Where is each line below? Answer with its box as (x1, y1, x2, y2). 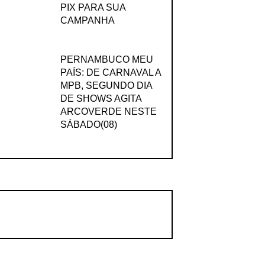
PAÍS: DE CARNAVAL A (60, 67, 161, 78)
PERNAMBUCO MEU (60, 54, 153, 65)
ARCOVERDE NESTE (60, 106, 157, 117)
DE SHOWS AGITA (60, 93, 141, 104)
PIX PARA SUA (60, 2, 125, 12)
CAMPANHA (60, 15, 115, 25)
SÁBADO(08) (60, 119, 117, 130)
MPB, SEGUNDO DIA (60, 80, 152, 91)
